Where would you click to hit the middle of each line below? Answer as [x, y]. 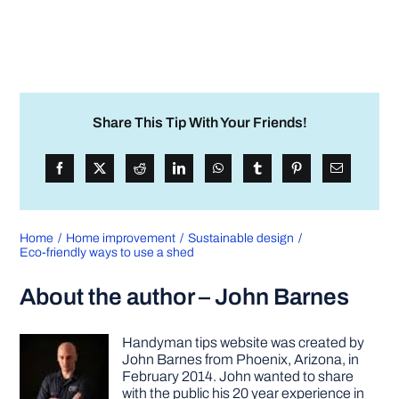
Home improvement [121, 238]
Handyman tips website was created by [244, 342]
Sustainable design [240, 238]
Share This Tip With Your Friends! [199, 122]
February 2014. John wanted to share [238, 376]
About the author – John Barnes [185, 296]
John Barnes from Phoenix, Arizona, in [241, 359]
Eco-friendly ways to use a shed [107, 252]
